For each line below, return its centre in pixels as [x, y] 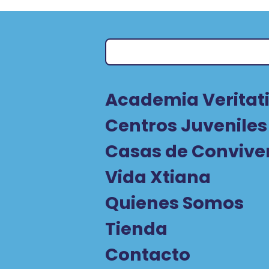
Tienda [136, 229]
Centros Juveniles [186, 126]
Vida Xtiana [158, 177]
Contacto [148, 255]
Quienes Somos [174, 203]
